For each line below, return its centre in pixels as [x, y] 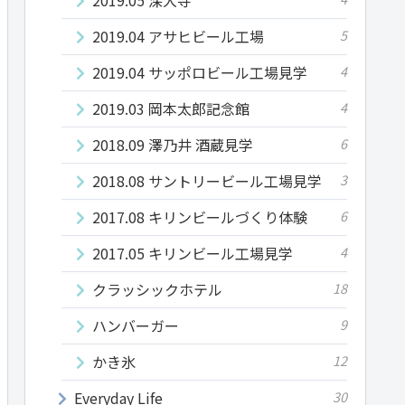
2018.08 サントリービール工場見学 [207, 180]
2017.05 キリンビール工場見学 [193, 253]
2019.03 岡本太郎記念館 [171, 108]
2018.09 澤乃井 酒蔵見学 [173, 144]
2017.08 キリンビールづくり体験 [200, 217]
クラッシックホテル [157, 289]
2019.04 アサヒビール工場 [178, 36]
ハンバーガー [136, 325]
